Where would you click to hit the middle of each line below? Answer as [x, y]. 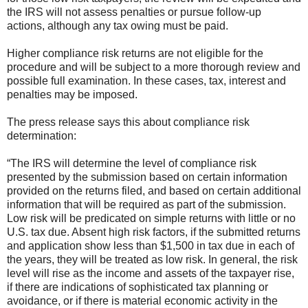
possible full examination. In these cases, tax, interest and [146, 80]
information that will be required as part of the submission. [146, 204]
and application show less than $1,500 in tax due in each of [151, 245]
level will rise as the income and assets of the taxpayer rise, [151, 273]
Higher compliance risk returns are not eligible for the [135, 53]
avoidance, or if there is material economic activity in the [142, 300]
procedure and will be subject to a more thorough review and [154, 67]
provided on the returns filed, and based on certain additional [154, 190]
